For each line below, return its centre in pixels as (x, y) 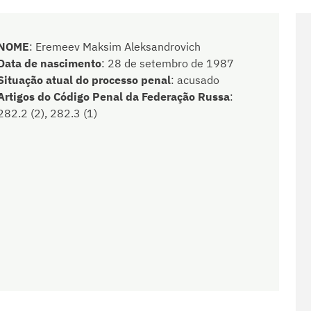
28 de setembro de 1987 (171, 63)
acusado (199, 79)
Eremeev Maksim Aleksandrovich (118, 46)
